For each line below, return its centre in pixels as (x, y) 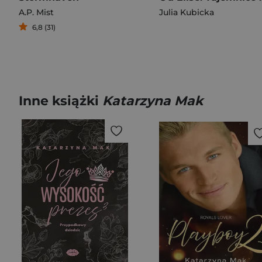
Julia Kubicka (187, 12)
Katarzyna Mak (153, 101)
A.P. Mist (36, 12)
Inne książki (61, 101)
